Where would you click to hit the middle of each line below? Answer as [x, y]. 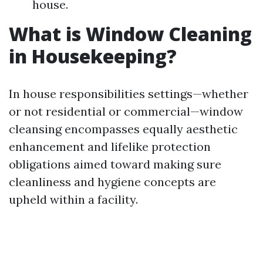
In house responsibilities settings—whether [129, 94]
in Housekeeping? [93, 56]
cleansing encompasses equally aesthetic [123, 129]
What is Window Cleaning [130, 34]
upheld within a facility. [73, 199]
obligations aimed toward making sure [115, 164]
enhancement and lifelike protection [110, 146]
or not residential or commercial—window [126, 111]
